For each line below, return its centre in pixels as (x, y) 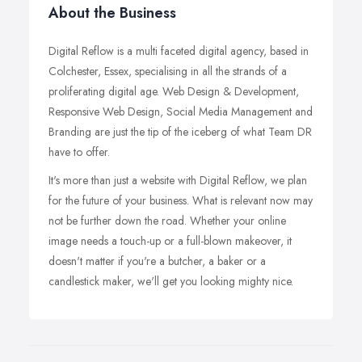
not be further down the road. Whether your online (167, 221)
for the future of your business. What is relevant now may (181, 200)
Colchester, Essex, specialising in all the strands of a (168, 71)
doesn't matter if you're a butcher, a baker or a (157, 261)
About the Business (112, 13)
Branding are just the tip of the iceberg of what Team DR (180, 132)
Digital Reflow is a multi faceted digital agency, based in (179, 51)
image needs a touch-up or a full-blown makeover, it (170, 241)
